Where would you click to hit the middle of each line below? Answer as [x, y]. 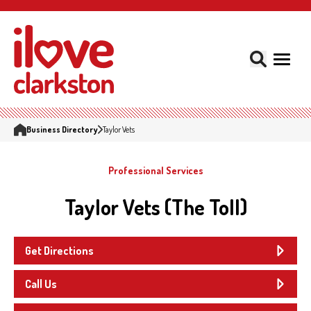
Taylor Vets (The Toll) [155, 207]
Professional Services [155, 170]
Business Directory [62, 129]
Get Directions [59, 250]
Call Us [41, 284]
